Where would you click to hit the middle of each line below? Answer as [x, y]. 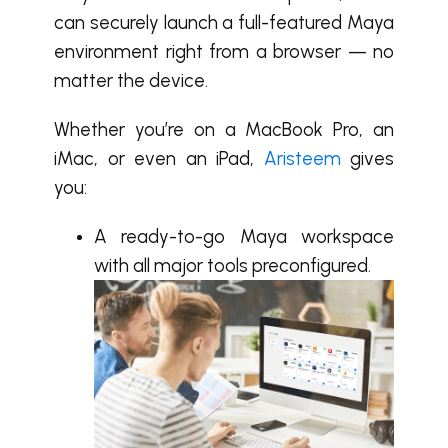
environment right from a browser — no [224, 51]
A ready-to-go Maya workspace [244, 236]
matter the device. [131, 80]
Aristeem [302, 158]
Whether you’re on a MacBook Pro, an [224, 129]
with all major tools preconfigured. [232, 265]
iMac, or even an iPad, [159, 158]
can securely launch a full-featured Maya [224, 22]
